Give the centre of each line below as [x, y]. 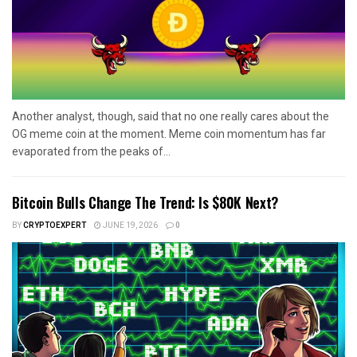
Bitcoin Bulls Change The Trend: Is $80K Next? [145, 203]
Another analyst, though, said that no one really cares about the [171, 117]
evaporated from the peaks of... [91, 152]
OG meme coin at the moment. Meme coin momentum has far [169, 134]
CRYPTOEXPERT [55, 226]
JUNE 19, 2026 [129, 226]
